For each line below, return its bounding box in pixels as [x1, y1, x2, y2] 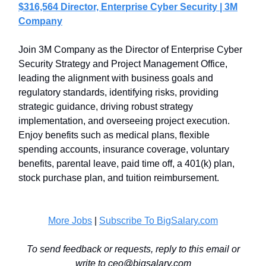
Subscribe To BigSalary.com [99, 216, 218, 226]
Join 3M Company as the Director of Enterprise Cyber [18, 45, 242, 55]
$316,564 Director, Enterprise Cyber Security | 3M [18, 2, 237, 12]
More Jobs [48, 216, 92, 226]
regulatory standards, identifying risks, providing [18, 87, 218, 97]
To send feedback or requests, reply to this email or [26, 244, 240, 254]
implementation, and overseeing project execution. [18, 116, 230, 126]
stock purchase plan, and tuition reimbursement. [18, 173, 219, 183]
